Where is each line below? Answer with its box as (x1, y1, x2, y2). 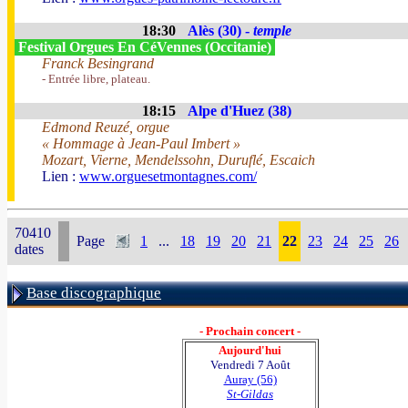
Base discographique (26, 284, 161, 301)
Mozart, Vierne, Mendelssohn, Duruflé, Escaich (42, 152, 315, 168)
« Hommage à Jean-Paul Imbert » (42, 136, 240, 151)
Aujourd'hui (219, 343, 281, 357)
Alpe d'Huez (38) (188, 103, 291, 118)
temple (253, 23, 291, 38)
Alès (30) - (188, 23, 253, 38)
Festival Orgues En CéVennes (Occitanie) (15, 39, 275, 55)
